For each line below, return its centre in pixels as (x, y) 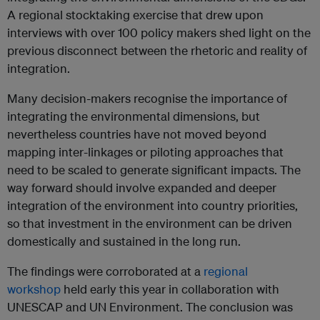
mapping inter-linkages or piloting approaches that (145, 152)
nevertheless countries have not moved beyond (137, 134)
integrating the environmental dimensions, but (134, 116)
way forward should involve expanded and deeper (142, 188)
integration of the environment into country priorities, (152, 206)
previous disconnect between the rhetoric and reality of (157, 51)
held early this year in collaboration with (170, 289)
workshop (34, 289)
